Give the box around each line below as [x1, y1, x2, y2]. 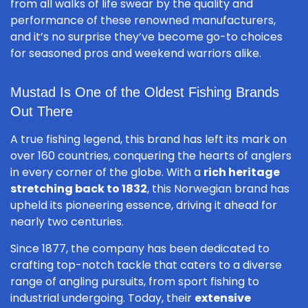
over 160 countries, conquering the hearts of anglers [10, 148, 291, 164]
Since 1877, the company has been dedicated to [10, 241, 269, 256]
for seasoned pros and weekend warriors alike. [10, 45, 261, 61]
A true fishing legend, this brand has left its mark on [10, 131, 287, 147]
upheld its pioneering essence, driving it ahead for [10, 197, 277, 213]
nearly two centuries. [10, 214, 124, 230]
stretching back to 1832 [10, 181, 147, 197]
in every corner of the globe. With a [10, 164, 203, 180]
